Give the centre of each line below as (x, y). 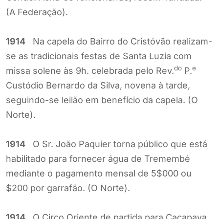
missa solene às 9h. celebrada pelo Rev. (90, 70)
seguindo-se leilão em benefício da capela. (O (102, 100)
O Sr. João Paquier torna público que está (116, 144)
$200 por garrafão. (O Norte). (68, 188)
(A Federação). (37, 12)
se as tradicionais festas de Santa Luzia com (99, 56)
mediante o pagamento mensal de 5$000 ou (99, 173)
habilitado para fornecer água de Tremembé (98, 158)
